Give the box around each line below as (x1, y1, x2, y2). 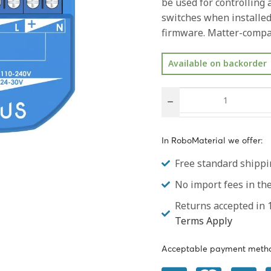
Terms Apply (175, 214, 232, 227)
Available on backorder (168, 57, 267, 70)
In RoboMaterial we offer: (161, 136, 263, 145)
